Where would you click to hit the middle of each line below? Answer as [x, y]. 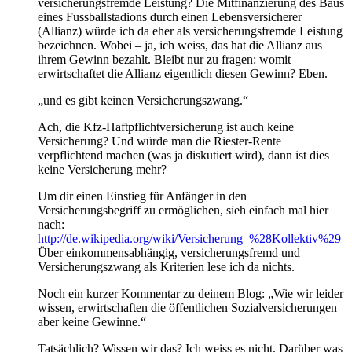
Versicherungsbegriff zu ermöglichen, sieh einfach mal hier [183, 211]
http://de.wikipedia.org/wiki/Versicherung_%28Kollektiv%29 [189, 239]
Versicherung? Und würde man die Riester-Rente [159, 141]
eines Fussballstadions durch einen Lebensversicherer [170, 17]
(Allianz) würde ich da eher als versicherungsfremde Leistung [190, 31]
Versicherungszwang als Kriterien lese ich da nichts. [166, 267]
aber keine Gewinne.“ [92, 322]
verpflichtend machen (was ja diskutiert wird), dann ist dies [183, 156]
